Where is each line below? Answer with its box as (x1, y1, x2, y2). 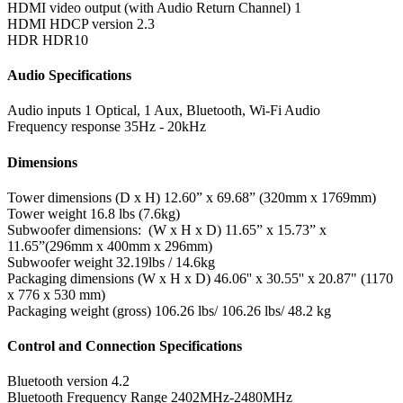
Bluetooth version (7, 373, 108, 390)
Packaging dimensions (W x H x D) (7, 270, 214, 286)
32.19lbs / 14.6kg (116, 254, 215, 270)
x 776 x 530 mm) (7, 286, 105, 302)
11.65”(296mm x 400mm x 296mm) (7, 237, 212, 254)
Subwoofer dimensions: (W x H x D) (7, 221, 221, 237)
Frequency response (7, 119, 121, 135)
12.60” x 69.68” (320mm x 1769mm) (164, 189, 376, 205)
